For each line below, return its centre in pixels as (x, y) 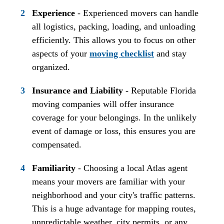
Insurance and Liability (78, 90)
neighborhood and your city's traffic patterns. (114, 195)
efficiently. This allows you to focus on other (114, 40)
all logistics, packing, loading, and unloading (114, 26)
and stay (170, 53)
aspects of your (61, 53)
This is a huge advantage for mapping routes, (114, 208)
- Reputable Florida (160, 90)
